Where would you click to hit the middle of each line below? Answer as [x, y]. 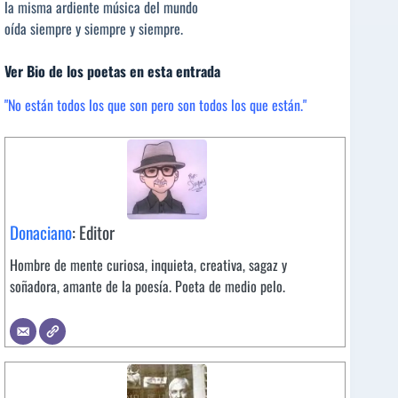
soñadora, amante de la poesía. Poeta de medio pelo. [147, 287]
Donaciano [41, 233]
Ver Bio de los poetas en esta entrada [112, 71]
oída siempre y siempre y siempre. [94, 28]
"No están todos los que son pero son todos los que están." [155, 105]
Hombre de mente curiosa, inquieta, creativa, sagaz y [148, 265]
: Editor [93, 233]
